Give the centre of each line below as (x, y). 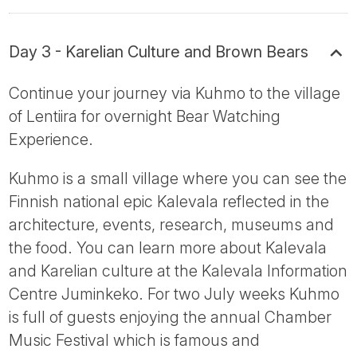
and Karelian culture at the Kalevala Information (178, 271)
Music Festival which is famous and (135, 340)
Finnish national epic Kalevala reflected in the (169, 201)
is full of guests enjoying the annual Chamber (171, 317)
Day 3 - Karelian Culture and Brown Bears (159, 52)
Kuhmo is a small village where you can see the (178, 178)
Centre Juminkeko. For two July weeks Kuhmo (175, 294)
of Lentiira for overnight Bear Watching (145, 116)
